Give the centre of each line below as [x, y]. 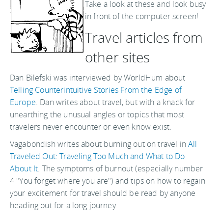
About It [24, 168]
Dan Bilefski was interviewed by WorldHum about [98, 78]
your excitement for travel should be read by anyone [103, 193]
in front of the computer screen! [142, 16]
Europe [23, 102]
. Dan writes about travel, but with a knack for [115, 102]
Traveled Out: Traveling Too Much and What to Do [97, 156]
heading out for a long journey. [64, 205]
